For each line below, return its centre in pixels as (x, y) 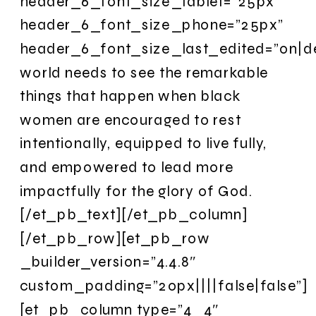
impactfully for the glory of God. (136, 190)
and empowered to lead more (127, 167)
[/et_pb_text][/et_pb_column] (134, 214)
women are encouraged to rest (130, 119)
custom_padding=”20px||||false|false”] (164, 285)
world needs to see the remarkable (144, 72)
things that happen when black (130, 96)
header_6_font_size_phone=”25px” (152, 25)
